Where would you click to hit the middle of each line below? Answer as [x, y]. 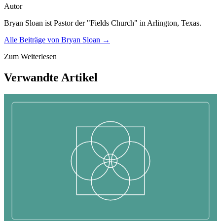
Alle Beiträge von [33, 39]
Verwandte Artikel [51, 77]
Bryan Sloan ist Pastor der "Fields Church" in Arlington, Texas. [103, 23]
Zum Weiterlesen [30, 56]
